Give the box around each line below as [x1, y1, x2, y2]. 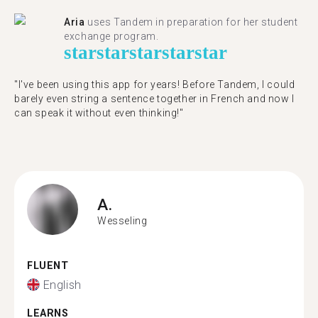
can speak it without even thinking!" [14, 107, 184, 119]
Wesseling [97, 214, 148, 226]
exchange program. [64, 31, 159, 42]
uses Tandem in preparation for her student [84, 16, 298, 28]
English [43, 278, 82, 292]
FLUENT [27, 260, 69, 272]
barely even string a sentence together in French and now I [14, 93, 295, 104]
